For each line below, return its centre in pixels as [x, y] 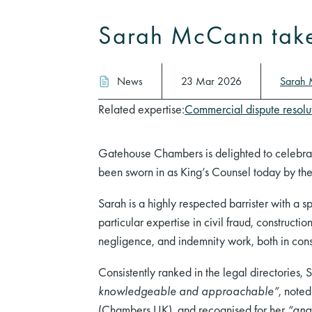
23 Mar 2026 [211, 81]
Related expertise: [141, 109]
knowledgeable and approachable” [188, 291]
